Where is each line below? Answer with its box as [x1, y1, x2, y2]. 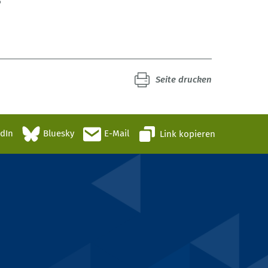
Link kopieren [160, 128, 215, 139]
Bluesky [43, 128, 74, 139]
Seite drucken [156, 74, 212, 86]
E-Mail [104, 128, 129, 139]
